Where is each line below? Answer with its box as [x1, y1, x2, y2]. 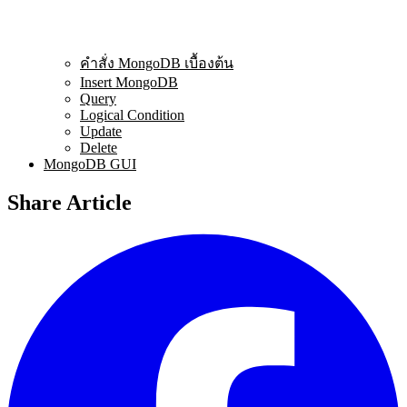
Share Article [7, 190, 132, 214]
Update [80, 123, 122, 139]
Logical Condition [80, 106, 184, 123]
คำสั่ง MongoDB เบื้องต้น [80, 55, 233, 71]
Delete [80, 139, 117, 155]
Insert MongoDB [80, 74, 178, 90]
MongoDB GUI [44, 155, 136, 172]
